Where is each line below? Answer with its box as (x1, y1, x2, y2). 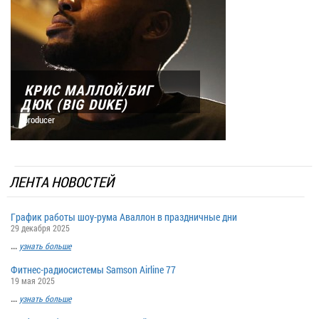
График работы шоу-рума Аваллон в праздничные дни (11, 210, 237, 224)
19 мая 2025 (11, 275, 55, 286)
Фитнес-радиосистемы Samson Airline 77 (11, 263, 176, 276)
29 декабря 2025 (11, 222, 70, 234)
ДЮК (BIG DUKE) (19, 96, 131, 113)
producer (23, 113, 55, 126)
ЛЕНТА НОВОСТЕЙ (8, 172, 118, 191)
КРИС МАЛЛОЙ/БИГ (23, 82, 157, 99)
